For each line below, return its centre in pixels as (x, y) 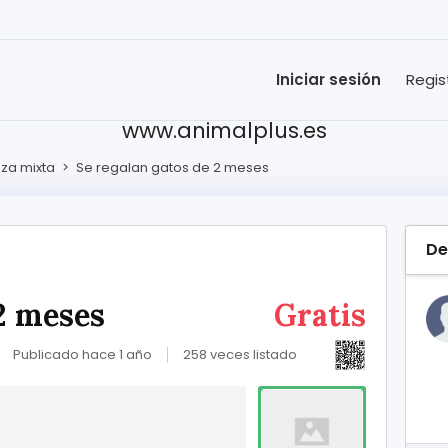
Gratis (320, 315)
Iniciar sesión (328, 79)
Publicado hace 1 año (82, 354)
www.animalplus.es (224, 130)
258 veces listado (240, 354)
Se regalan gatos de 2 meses (172, 167)
